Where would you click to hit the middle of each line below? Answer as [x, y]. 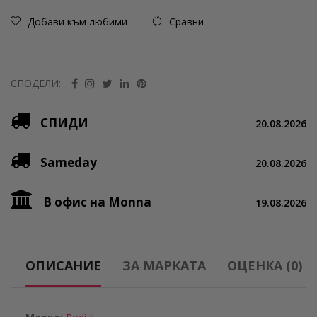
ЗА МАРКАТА [164, 266]
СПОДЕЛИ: [36, 83]
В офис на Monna [97, 202]
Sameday [69, 163]
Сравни [186, 22]
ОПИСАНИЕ [63, 266]
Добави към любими [77, 22]
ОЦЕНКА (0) [265, 266]
